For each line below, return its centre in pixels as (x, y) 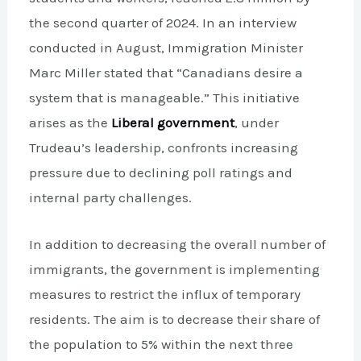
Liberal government (173, 122)
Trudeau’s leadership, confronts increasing (164, 147)
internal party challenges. (111, 197)
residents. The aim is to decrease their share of (175, 320)
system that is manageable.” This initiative (165, 97)
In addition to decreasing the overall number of (178, 245)
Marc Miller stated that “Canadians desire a (166, 72)
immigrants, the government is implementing (175, 270)
